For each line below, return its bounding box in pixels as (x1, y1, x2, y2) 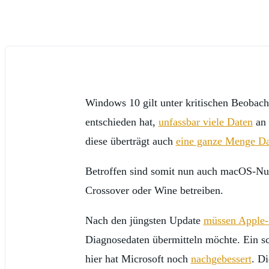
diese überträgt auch (85, 135, 176, 148)
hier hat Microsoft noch (85, 253, 191, 265)
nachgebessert (190, 253, 252, 265)
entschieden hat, (85, 116, 159, 128)
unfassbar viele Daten (158, 116, 253, 128)
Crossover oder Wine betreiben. (85, 184, 223, 197)
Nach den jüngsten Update (85, 214, 204, 227)
